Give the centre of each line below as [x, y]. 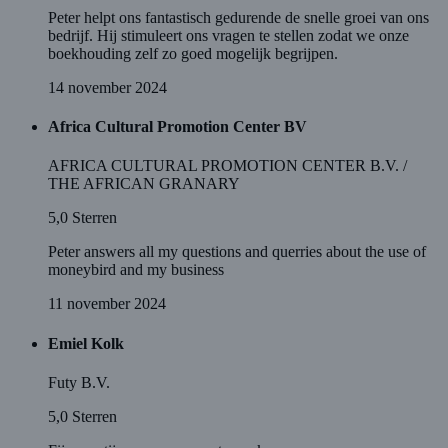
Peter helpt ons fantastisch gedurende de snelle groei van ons [238, 17]
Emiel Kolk [86, 343]
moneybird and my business [136, 270]
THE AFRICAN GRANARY [144, 184]
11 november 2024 [107, 304]
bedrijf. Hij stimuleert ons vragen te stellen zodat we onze [228, 35]
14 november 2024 [107, 87]
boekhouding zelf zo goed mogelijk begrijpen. [193, 53]
